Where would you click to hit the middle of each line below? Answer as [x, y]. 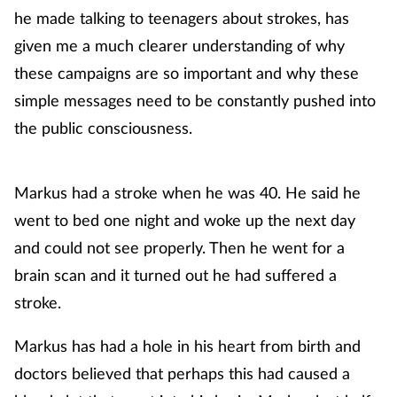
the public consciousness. [103, 127]
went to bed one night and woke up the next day [185, 219]
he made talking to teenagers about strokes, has [182, 17]
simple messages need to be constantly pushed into [195, 100]
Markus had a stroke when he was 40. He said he [187, 192]
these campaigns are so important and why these [187, 72]
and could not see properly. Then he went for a [179, 247]
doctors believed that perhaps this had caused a [182, 373]
